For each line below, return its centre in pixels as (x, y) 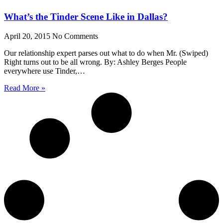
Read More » (25, 88)
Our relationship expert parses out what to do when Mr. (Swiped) (106, 53)
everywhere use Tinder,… (45, 71)
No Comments (75, 36)
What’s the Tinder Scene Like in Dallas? (86, 17)
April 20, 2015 (28, 36)
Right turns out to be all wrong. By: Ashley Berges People (95, 62)
